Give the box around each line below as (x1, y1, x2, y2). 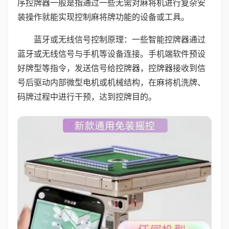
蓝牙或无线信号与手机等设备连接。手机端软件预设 (17, 49, 205, 59)
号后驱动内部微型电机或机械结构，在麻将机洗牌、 (17, 77, 205, 87)
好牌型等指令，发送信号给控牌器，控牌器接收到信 (17, 63, 205, 73)
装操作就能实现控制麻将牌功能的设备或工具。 (17, 12, 189, 22)
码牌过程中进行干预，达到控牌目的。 (17, 91, 156, 102)
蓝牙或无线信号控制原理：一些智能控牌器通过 (34, 34, 205, 44)
